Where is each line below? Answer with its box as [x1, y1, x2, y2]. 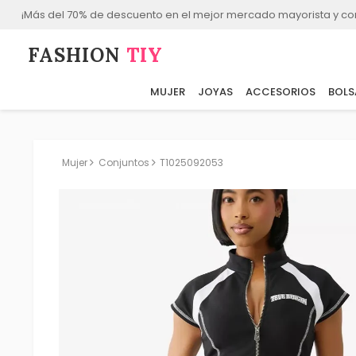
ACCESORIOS [245, 84, 315, 100]
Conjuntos [98, 156, 149, 169]
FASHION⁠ [28, 43, 127, 68]
